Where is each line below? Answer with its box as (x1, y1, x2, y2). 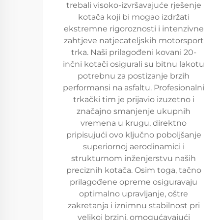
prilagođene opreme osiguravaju (70, 177, 197, 187)
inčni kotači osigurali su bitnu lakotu (63, 59, 204, 69)
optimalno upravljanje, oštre (79, 189, 188, 198)
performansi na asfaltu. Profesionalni (63, 83, 204, 92)
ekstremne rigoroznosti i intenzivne (63, 24, 204, 33)
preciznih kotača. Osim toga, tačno (66, 165, 201, 175)
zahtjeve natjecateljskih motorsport (63, 36, 204, 45)
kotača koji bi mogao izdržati (78, 12, 190, 22)
